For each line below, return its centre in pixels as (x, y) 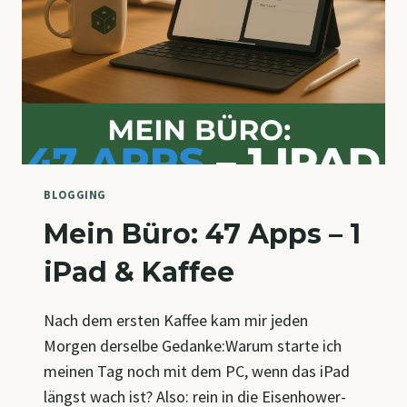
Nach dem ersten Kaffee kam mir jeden (176, 321)
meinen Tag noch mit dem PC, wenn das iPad (197, 372)
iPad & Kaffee (139, 273)
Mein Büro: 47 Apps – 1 (202, 234)
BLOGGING (75, 194)
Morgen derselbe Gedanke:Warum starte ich (193, 346)
